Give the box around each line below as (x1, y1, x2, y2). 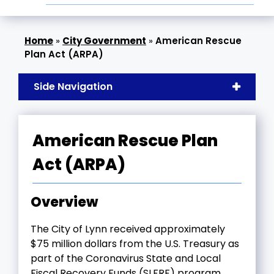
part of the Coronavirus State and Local (31, 251, 221, 265)
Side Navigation (34, 80, 113, 94)
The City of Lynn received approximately (31, 221, 225, 236)
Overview (31, 192, 98, 212)
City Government (62, 34, 146, 47)
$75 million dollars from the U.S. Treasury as (31, 236, 239, 251)
